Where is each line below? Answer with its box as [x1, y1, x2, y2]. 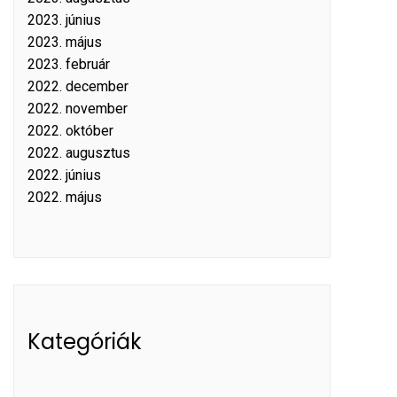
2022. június [27, 167, 101, 183]
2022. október [27, 122, 113, 139]
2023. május [27, 34, 102, 51]
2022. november [27, 100, 128, 117]
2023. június [27, 12, 101, 28]
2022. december [27, 78, 128, 95]
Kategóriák [27, 327, 142, 356]
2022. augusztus [27, 144, 130, 161]
